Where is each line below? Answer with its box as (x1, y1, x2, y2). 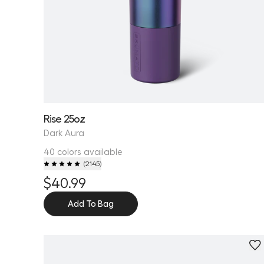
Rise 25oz (44, 112, 85, 125)
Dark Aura (44, 127, 84, 138)
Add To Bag (68, 198, 114, 209)
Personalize (48, 243, 84, 251)
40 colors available (44, 146, 123, 157)
